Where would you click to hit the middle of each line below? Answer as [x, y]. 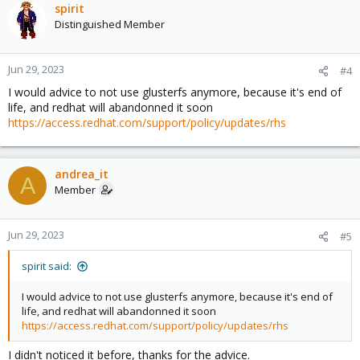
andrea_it [82, 174]
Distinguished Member [110, 24]
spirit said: [47, 266]
